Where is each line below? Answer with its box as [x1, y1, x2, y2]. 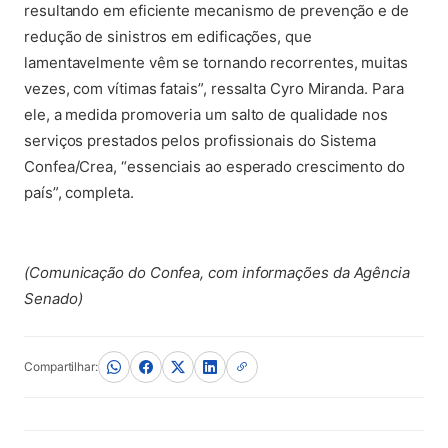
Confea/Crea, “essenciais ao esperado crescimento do [24, 157, 405, 176]
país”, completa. [24, 183, 134, 202]
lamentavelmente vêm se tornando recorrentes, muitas [24, 53, 408, 72]
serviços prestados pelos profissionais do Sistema [24, 131, 377, 150]
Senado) [24, 289, 83, 308]
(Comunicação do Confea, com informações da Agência [24, 263, 411, 282]
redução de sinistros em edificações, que [24, 27, 312, 46]
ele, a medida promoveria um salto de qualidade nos [24, 105, 389, 124]
